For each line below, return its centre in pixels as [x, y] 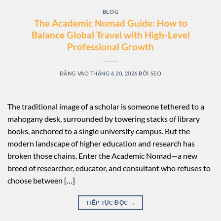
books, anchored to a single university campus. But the [99, 131]
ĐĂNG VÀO [75, 73]
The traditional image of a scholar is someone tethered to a [106, 106]
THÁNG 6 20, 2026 [114, 73]
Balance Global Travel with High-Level [110, 35]
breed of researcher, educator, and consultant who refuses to [109, 168]
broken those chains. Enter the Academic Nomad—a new [102, 155]
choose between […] [41, 180]
